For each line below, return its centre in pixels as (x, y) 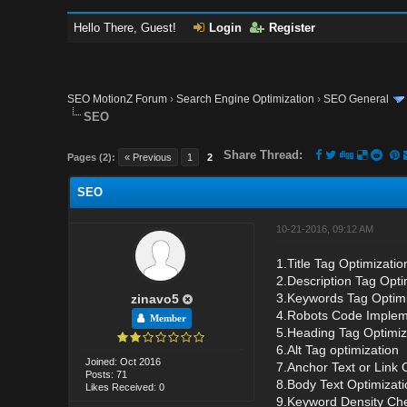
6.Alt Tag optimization (337, 349)
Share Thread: (263, 154)
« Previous (149, 157)
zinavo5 (154, 298)
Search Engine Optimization (246, 99)
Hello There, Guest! (127, 28)
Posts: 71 (107, 374)
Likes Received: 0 (125, 387)
